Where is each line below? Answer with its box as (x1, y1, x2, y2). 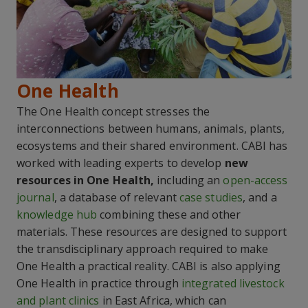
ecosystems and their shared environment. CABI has (16, 138, 288, 154)
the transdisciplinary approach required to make (16, 241, 269, 257)
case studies (179, 190, 243, 206)
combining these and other (97, 207, 241, 223)
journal (16, 190, 54, 206)
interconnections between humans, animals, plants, (16, 121, 285, 137)
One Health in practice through (16, 276, 181, 291)
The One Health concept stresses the (16, 104, 210, 120)
